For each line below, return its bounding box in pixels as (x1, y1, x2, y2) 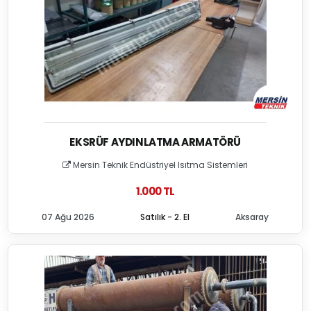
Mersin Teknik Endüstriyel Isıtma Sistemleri (71, 159, 249, 171)
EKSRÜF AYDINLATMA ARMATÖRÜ (69, 135, 241, 149)
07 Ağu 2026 (42, 211, 95, 223)
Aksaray (235, 211, 269, 223)
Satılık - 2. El (140, 211, 190, 223)
